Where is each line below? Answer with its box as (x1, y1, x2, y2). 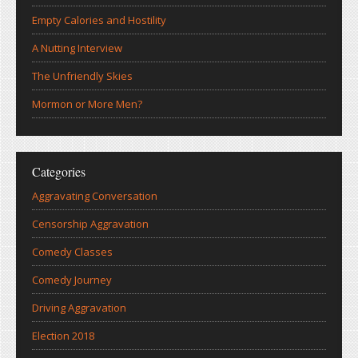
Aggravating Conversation (32, 188, 157, 203)
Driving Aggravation (32, 300, 126, 315)
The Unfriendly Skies (32, 68, 133, 83)
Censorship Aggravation (32, 216, 149, 231)
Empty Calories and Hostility (32, 12, 166, 27)
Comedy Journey (32, 272, 112, 287)
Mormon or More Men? (32, 96, 142, 111)
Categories (32, 162, 86, 180)
